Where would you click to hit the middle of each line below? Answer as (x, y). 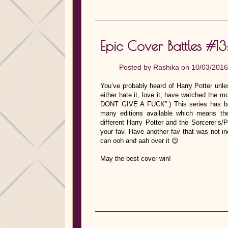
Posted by (136, 67)
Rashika (166, 67)
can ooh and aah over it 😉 (139, 141)
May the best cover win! (136, 159)
